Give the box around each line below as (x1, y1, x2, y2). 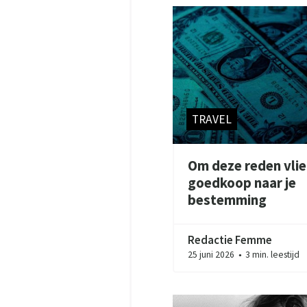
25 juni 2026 (188, 248, 237, 260)
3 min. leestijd (243, 248, 300, 260)
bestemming (188, 191, 267, 210)
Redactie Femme (188, 232, 273, 247)
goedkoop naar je (188, 174, 297, 193)
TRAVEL (192, 112, 232, 127)
